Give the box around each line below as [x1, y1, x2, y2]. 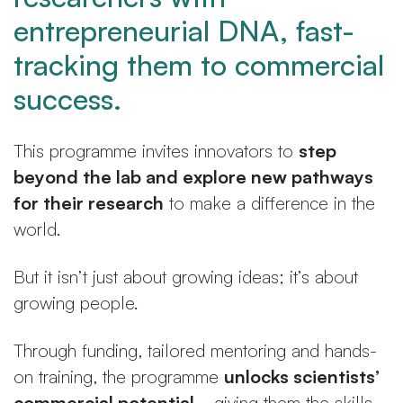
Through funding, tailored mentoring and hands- [13, 338, 377, 362]
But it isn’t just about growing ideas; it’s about [13, 264, 358, 288]
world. [13, 217, 61, 240]
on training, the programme [13, 364, 224, 388]
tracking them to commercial [13, 46, 384, 83]
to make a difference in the [164, 191, 375, 214]
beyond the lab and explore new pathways [13, 165, 373, 188]
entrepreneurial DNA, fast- [13, 12, 354, 49]
